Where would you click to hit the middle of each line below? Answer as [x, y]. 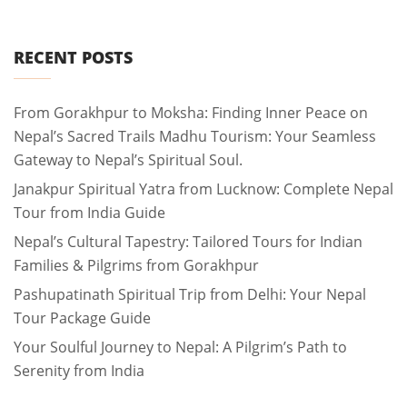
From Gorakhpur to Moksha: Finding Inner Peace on [191, 113]
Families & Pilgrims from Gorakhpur [136, 265]
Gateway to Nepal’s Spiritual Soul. [128, 160]
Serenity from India [79, 371]
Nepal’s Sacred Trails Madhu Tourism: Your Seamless [195, 136]
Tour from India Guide [89, 213]
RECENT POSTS [73, 57]
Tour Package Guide [82, 318]
